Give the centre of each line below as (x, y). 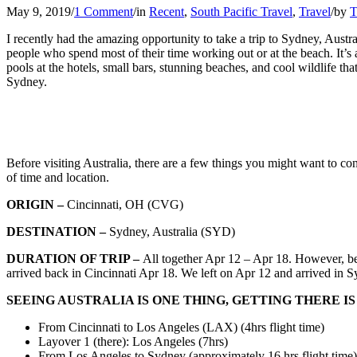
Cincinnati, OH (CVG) (124, 205)
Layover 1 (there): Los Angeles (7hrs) (133, 342)
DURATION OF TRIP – (73, 259)
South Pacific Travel (241, 12)
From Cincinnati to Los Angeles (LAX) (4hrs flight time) (181, 328)
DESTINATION (51, 232)
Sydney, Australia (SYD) (171, 232)
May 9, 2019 (39, 12)
